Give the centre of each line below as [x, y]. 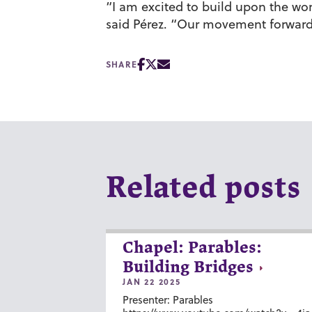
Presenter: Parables [168, 299]
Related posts [203, 188]
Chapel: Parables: [192, 248]
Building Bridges [188, 267]
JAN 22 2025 [152, 281]
